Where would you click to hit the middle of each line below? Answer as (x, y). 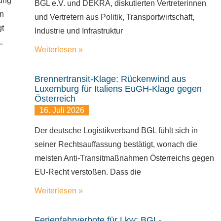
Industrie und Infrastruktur (78, 31)
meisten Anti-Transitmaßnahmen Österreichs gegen (124, 158)
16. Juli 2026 (62, 110)
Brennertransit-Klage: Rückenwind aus (110, 79)
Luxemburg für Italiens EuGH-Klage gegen (118, 89)
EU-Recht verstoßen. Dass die (88, 172)
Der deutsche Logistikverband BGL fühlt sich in (116, 130)
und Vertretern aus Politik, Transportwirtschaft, (114, 17)
